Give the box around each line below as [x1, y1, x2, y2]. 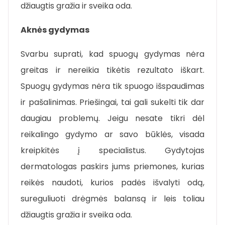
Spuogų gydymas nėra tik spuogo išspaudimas [21, 80, 204, 92]
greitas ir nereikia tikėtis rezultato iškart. [21, 64, 204, 76]
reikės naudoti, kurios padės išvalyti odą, [21, 177, 204, 189]
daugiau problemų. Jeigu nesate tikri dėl [21, 113, 204, 125]
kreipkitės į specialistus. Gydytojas [21, 145, 204, 157]
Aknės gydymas [21, 24, 89, 36]
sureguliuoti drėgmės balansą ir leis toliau [21, 193, 204, 205]
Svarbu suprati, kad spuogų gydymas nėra [21, 48, 204, 60]
